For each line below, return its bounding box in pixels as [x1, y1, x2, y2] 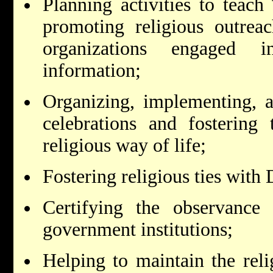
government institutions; [43, 218, 233, 240]
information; [43, 59, 141, 81]
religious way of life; [43, 134, 206, 156]
